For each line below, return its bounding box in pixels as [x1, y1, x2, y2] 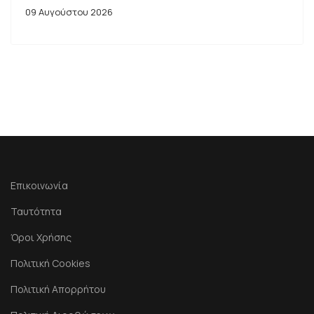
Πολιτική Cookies [11, 257, 90, 271]
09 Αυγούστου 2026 [25, 6, 113, 19]
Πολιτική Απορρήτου [11, 282, 106, 296]
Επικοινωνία [11, 179, 68, 193]
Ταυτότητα [11, 205, 62, 219]
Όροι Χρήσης [11, 231, 71, 245]
